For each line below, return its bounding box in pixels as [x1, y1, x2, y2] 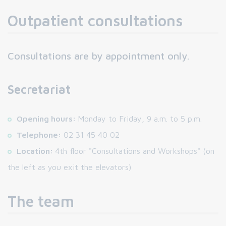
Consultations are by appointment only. [8, 50, 190, 62]
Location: [17, 146, 55, 155]
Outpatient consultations [8, 12, 183, 29]
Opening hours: [17, 114, 78, 123]
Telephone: [17, 130, 61, 139]
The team [8, 192, 74, 210]
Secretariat [8, 82, 71, 96]
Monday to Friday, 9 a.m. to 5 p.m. [78, 114, 202, 123]
